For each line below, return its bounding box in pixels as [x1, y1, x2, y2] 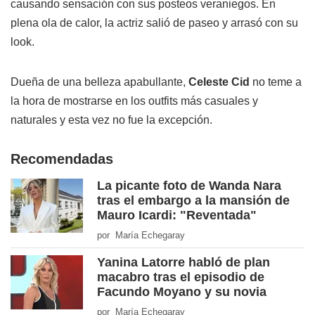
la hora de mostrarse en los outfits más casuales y [11, 95, 258, 108]
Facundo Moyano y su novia [97, 285, 266, 300]
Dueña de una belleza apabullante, [11, 76, 186, 89]
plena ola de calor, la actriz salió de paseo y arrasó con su [11, 17, 298, 30]
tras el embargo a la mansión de [97, 193, 290, 208]
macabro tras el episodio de [97, 270, 264, 285]
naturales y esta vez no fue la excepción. [11, 114, 212, 127]
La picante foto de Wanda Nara [97, 179, 281, 193]
